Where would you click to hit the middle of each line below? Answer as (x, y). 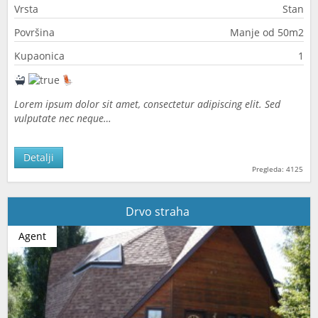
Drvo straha (159, 212)
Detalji (39, 157)
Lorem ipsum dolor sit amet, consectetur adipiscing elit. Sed (147, 104)
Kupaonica (39, 56)
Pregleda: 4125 (278, 169)
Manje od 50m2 (267, 32)
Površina (34, 32)
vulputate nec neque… (63, 118)
